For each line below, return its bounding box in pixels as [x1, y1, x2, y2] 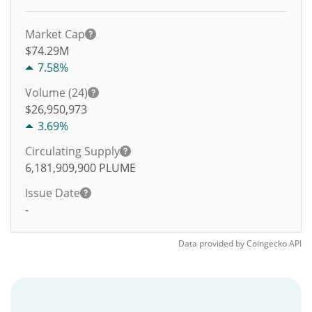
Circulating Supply [25, 143, 120, 159]
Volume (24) [25, 85, 88, 100]
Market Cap [25, 26, 85, 42]
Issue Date [25, 185, 80, 201]
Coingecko [247, 237, 287, 249]
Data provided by [178, 237, 244, 249]
